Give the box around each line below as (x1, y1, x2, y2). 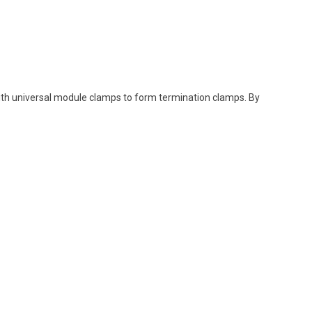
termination (159, 92, 210, 103)
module (54, 92, 87, 103)
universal (12, 92, 52, 103)
